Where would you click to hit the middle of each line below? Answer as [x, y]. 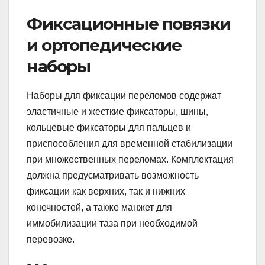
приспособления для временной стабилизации [130, 143]
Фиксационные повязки [129, 23]
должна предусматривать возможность [113, 175]
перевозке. [51, 239]
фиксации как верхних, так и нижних [106, 191]
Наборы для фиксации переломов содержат [124, 95]
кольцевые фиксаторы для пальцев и [109, 127]
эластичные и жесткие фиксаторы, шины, [117, 111]
